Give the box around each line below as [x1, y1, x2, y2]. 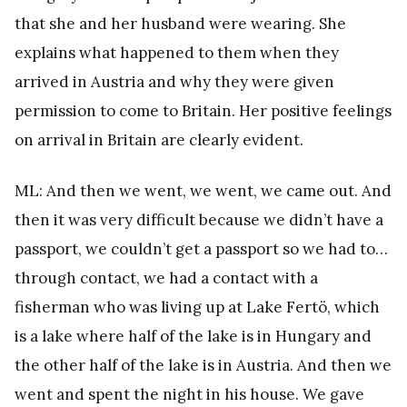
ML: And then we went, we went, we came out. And [15, 180, 392, 201]
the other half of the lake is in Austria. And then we [15, 354, 392, 375]
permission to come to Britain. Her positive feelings [15, 100, 392, 121]
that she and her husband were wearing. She [15, 13, 346, 34]
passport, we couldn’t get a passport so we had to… [15, 238, 388, 259]
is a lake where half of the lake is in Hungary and [15, 325, 372, 346]
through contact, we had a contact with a [15, 267, 318, 288]
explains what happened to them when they [15, 42, 339, 63]
